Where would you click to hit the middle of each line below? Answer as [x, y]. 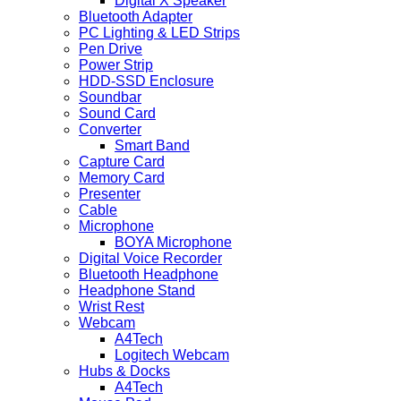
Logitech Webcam [172, 355]
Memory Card [122, 178]
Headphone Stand [137, 291]
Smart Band [152, 146]
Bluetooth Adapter [136, 17]
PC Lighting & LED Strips [159, 33]
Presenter [110, 194]
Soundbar [110, 98]
